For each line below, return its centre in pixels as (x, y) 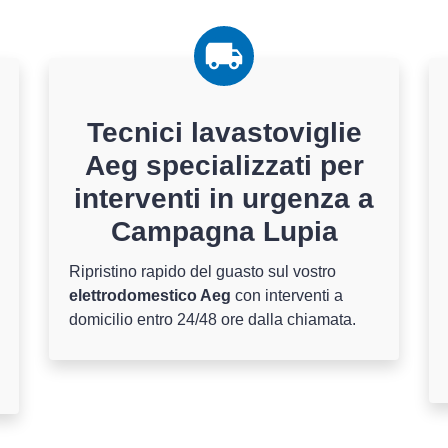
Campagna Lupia (224, 231)
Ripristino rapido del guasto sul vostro (202, 271)
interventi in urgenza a (224, 198)
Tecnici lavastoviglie (224, 132)
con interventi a (287, 295)
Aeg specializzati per (224, 165)
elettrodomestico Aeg (150, 295)
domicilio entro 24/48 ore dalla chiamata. (212, 319)
